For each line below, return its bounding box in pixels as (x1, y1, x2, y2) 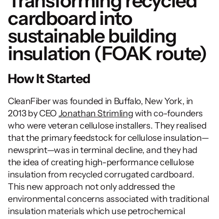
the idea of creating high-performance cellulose (8, 157, 195, 168)
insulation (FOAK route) (8, 42, 207, 65)
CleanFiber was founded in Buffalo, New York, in (8, 96, 194, 107)
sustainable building (8, 24, 176, 47)
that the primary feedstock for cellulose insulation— (8, 132, 209, 143)
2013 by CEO (8, 108, 59, 119)
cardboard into (8, 6, 132, 30)
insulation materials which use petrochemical (8, 206, 185, 217)
